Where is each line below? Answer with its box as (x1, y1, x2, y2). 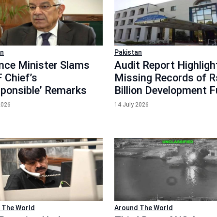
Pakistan (114, 48, 142, 56)
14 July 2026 (114, 101, 149, 108)
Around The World (114, 204, 173, 212)
